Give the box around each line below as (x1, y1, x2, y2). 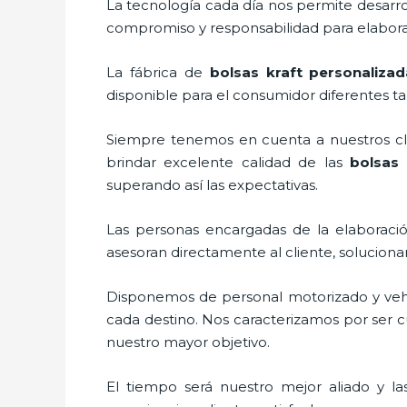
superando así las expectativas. (106, 175, 318, 194)
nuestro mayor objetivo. (106, 333, 284, 351)
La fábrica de (106, 63, 210, 81)
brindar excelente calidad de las (106, 153, 351, 171)
